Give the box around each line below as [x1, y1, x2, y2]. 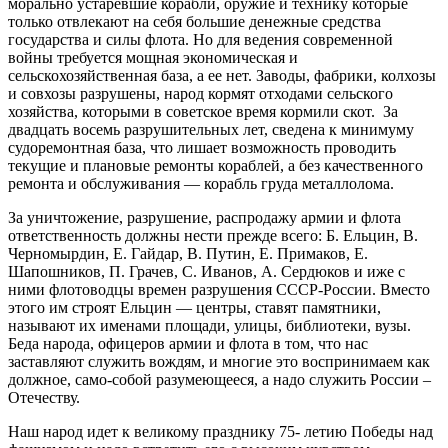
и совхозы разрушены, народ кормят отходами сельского [8, 84, 393, 102]
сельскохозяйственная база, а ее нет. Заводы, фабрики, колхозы [8, 66, 436, 84]
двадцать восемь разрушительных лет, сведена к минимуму [8, 120, 414, 138]
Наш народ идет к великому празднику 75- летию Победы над [8, 422, 433, 440]
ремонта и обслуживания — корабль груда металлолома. [8, 174, 394, 192]
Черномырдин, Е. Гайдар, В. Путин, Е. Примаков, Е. [8, 244, 368, 262]
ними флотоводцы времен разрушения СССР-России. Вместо [8, 280, 430, 298]
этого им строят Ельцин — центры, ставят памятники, [8, 298, 381, 316]
